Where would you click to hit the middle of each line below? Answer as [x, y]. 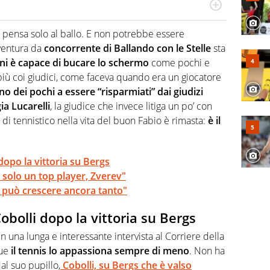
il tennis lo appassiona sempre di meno [99, 250]
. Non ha [207, 250]
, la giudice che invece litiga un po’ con [131, 106]
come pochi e [179, 63]
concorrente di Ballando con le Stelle [127, 49]
